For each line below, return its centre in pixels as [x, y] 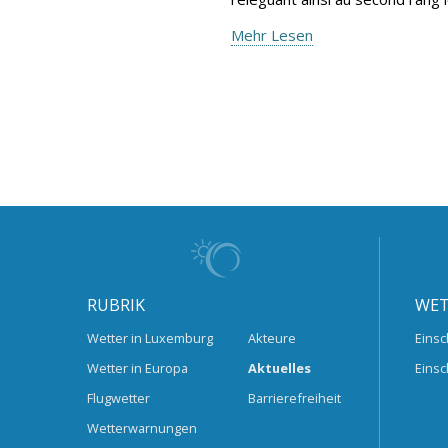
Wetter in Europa [137, 367]
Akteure [271, 337]
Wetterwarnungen [142, 428]
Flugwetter [118, 397]
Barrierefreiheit [294, 397]
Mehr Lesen [272, 34]
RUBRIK [116, 305]
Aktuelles [279, 367]
